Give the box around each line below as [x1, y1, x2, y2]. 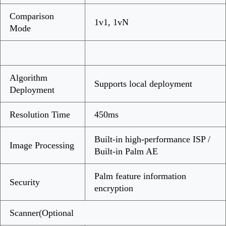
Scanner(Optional [10, 207, 74, 218]
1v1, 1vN [94, 17, 129, 27]
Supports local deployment [94, 78, 192, 89]
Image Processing [10, 140, 74, 150]
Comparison [10, 11, 54, 21]
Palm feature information [94, 171, 186, 181]
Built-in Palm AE [94, 146, 158, 156]
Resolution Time [10, 109, 70, 120]
